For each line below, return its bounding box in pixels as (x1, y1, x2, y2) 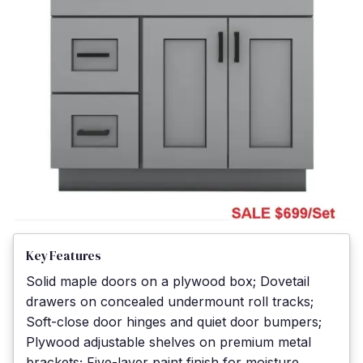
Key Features (26, 246, 102, 264)
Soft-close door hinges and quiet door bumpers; (26, 313, 322, 330)
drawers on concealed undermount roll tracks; (26, 293, 314, 310)
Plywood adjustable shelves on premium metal (26, 333, 311, 350)
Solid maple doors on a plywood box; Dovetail (26, 272, 310, 289)
